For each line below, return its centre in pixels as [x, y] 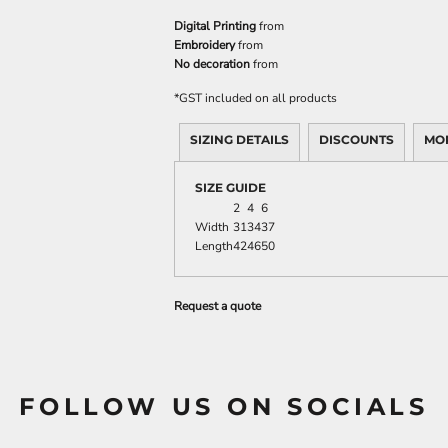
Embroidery [204, 45]
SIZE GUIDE [230, 187]
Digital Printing [215, 26]
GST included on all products [258, 98]
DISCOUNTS [356, 139]
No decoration [212, 64]
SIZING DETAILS [239, 139]
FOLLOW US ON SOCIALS [224, 406]
